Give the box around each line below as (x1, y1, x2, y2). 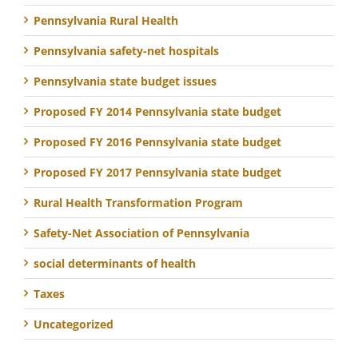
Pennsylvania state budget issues (34, 73, 217, 89)
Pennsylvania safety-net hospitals (34, 42, 219, 58)
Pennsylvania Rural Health (34, 12, 178, 28)
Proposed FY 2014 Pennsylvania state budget (34, 103, 281, 119)
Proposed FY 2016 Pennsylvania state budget (34, 133, 281, 149)
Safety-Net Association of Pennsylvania (34, 225, 249, 241)
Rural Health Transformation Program (34, 194, 243, 210)
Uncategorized (34, 316, 113, 332)
